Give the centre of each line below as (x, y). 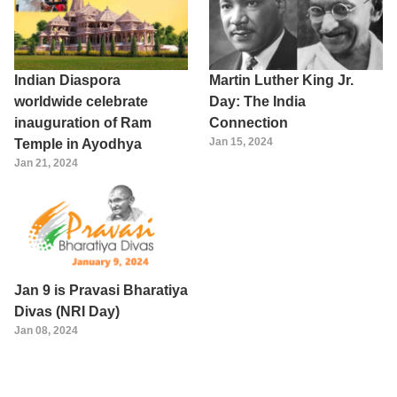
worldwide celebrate (81, 102)
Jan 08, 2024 (46, 330)
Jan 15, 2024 (241, 142)
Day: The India (257, 102)
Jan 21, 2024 (46, 163)
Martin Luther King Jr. (281, 81)
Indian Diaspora (67, 81)
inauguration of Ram (83, 123)
